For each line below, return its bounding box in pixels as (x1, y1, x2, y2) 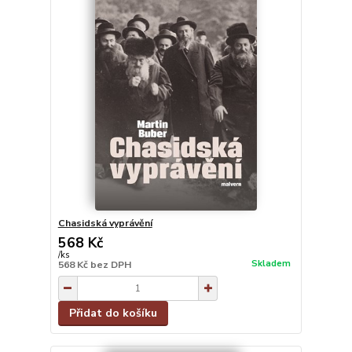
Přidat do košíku (68, 306, 157, 321)
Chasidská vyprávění (57, 217, 152, 230)
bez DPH (90, 258, 131, 272)
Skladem (251, 257, 291, 269)
